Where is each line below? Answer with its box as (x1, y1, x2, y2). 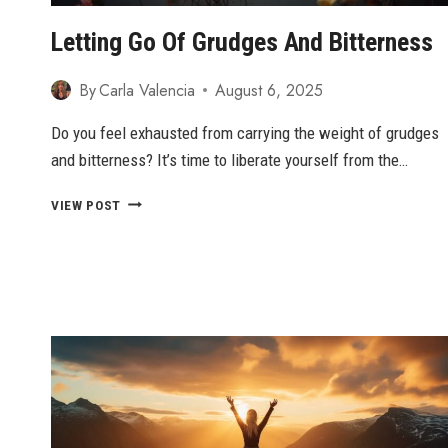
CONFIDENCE (120, 7, 202, 24)
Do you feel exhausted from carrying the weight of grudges (51, 122, 439, 143)
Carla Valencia (99, 78, 196, 102)
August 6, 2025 (215, 78, 324, 102)
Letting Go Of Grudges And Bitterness (51, 26, 433, 57)
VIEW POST (51, 196, 122, 213)
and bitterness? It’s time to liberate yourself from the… (51, 149, 408, 170)
